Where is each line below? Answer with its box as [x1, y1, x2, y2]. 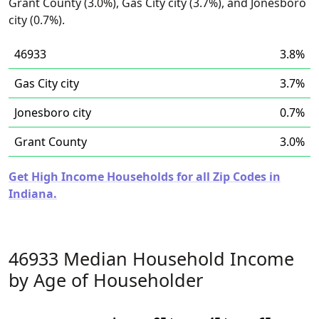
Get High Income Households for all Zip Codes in [9, 169, 281, 184]
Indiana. [9, 186, 57, 202]
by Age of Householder [9, 268, 203, 292]
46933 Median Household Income [9, 246, 294, 271]
